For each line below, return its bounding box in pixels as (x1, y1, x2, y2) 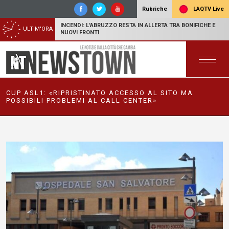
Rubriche (142, 6, 167, 12)
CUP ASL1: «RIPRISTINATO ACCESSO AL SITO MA (6, 89, 193, 97)
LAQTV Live (192, 5, 224, 12)
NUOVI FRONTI (60, 29, 99, 36)
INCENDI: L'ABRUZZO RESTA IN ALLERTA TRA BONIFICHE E (60, 22, 215, 29)
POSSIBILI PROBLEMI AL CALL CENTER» (6, 97, 157, 104)
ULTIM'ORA (23, 26, 53, 32)
